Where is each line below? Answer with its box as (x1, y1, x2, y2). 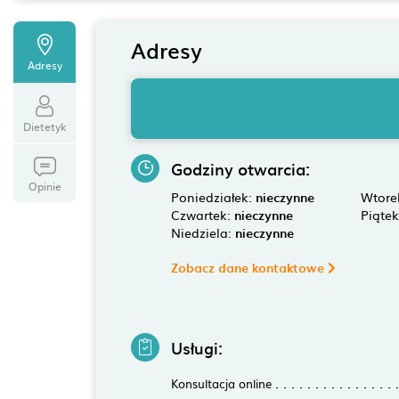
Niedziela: (170, 224, 235, 241)
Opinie (28, 178, 61, 194)
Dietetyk (22, 118, 67, 134)
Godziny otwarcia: (170, 157, 310, 181)
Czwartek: (170, 206, 234, 224)
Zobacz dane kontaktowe (170, 258, 328, 277)
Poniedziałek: (170, 188, 256, 206)
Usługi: (170, 336, 223, 360)
